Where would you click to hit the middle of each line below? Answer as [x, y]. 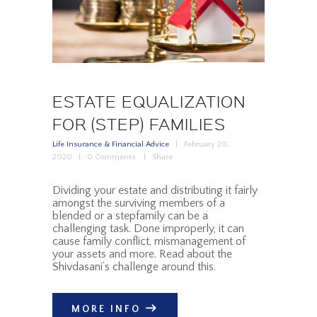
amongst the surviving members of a [139, 203]
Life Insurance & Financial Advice [111, 145]
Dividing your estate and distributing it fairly [155, 191]
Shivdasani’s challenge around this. [134, 267]
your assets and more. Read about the [142, 254]
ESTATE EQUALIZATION [149, 101]
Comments [115, 157]
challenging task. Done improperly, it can [148, 229]
